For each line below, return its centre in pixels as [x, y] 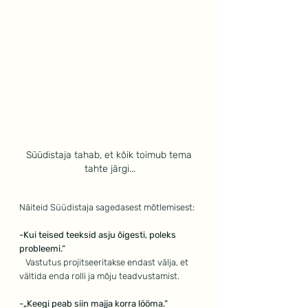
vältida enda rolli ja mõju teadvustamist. [99, 276]
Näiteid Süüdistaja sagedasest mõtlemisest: [107, 208]
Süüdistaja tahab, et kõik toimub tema [110, 155]
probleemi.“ [42, 249]
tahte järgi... [110, 169]
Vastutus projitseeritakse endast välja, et [107, 263]
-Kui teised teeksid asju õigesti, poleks [99, 235]
